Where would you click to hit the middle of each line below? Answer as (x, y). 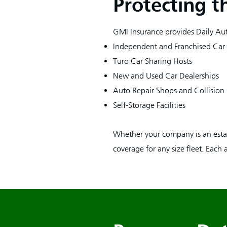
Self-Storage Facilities (149, 105)
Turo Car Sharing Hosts (153, 61)
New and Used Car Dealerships (166, 76)
